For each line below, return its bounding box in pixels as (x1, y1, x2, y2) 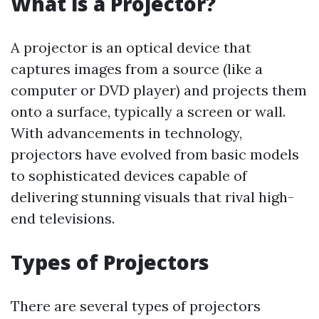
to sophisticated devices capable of (11, 167, 247, 184)
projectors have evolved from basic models (11, 145, 299, 163)
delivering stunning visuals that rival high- (11, 188, 294, 206)
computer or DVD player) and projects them (11, 81, 307, 99)
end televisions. (11, 209, 115, 227)
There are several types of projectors (11, 297, 261, 315)
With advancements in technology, (11, 124, 242, 142)
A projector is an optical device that (11, 38, 251, 56)
